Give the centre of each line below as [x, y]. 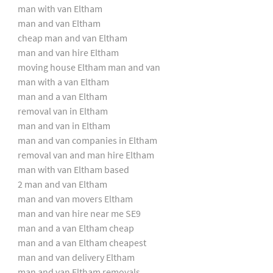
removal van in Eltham [62, 111]
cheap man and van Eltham [72, 37]
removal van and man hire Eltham [86, 154]
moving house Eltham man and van [89, 67]
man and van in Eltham [64, 125]
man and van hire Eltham [68, 52]
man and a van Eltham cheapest [82, 242]
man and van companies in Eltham [87, 140]
